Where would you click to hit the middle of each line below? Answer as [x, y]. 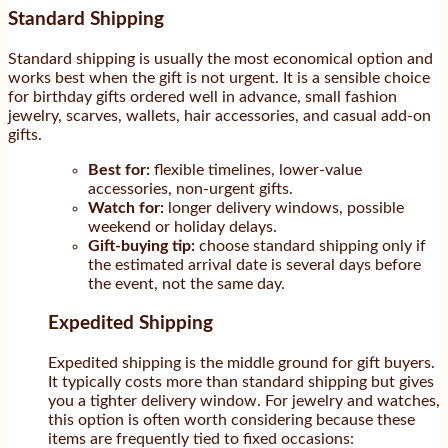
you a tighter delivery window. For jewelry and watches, [244, 401]
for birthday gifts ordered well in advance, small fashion [202, 96]
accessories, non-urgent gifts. [190, 188]
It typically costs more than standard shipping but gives [241, 382]
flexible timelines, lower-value [256, 169]
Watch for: [126, 207]
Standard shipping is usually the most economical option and [220, 58]
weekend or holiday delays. [182, 226]
